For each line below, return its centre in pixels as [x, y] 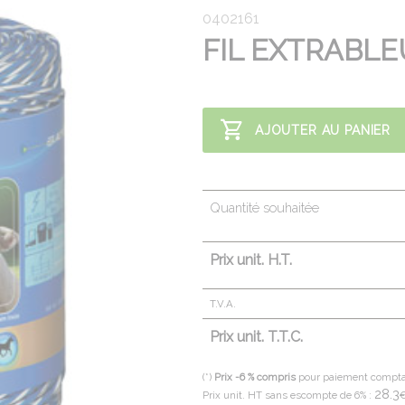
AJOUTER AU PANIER [323, 130]
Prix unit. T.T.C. [256, 337]
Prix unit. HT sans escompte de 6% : [288, 395]
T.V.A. [223, 304]
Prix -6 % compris [255, 377]
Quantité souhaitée [264, 207]
